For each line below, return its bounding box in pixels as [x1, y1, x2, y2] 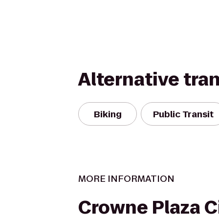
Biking [93, 108, 122, 120]
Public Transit [153, 108, 214, 120]
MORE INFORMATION [78, 173, 175, 185]
